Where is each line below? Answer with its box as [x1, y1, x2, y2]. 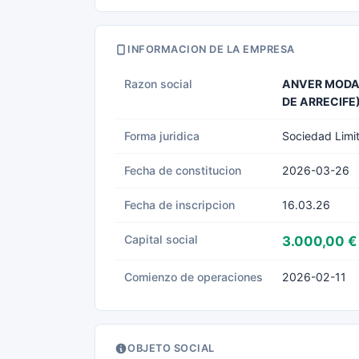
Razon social [124, 77, 192, 91]
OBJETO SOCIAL [127, 342, 215, 354]
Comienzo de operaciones [124, 270, 263, 284]
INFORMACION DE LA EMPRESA [127, 43, 295, 55]
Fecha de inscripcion [124, 198, 235, 212]
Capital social [124, 232, 198, 246]
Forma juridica [124, 129, 200, 143]
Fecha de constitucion [124, 163, 241, 177]
